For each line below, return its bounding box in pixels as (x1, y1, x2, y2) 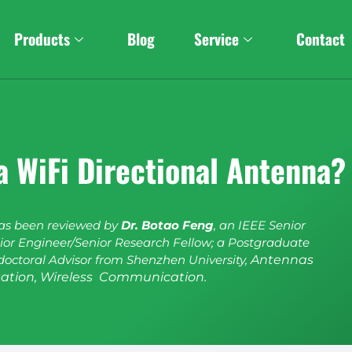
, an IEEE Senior (214, 218, 306, 233)
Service (194, 27, 240, 50)
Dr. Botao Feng (121, 218, 214, 233)
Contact (296, 27, 346, 50)
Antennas (251, 252, 313, 267)
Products (14, 27, 71, 50)
